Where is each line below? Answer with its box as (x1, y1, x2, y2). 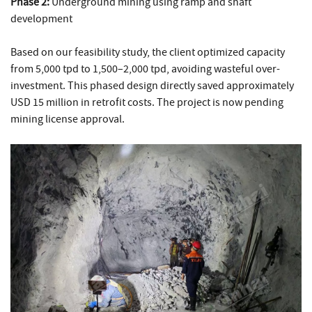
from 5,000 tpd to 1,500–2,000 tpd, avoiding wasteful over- (10, 62, 280, 77)
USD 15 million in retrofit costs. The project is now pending (10, 95, 283, 110)
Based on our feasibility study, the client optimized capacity (10, 45, 285, 60)
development (10, 12, 72, 26)
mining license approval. (10, 112, 125, 127)
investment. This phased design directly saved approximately (10, 79, 294, 93)
